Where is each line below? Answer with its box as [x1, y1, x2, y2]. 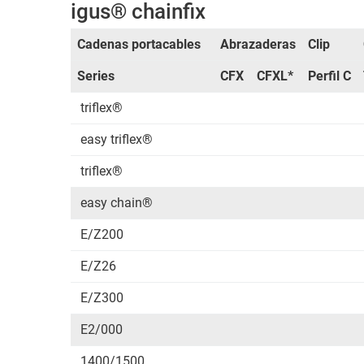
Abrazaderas [219, 37, 296, 52]
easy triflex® [76, 132, 159, 147]
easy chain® [76, 195, 159, 210]
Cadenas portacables [76, 37, 201, 52]
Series [76, 68, 115, 84]
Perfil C [307, 68, 351, 84]
